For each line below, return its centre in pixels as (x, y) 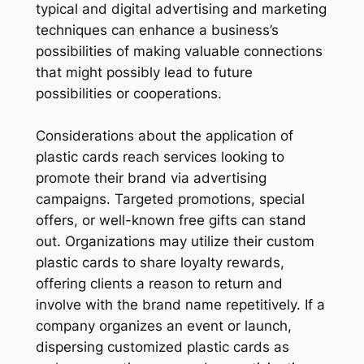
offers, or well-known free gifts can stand (171, 220)
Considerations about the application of (164, 135)
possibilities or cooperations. (128, 93)
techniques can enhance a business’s (157, 30)
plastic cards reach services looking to (160, 156)
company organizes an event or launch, (163, 325)
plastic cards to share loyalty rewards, (160, 262)
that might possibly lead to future (144, 72)
